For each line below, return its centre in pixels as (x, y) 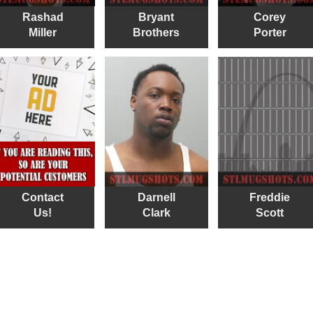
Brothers (156, 32)
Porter (270, 32)
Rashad (43, 17)
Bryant (156, 17)
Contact (43, 197)
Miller (43, 32)
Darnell (156, 197)
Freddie (270, 197)
